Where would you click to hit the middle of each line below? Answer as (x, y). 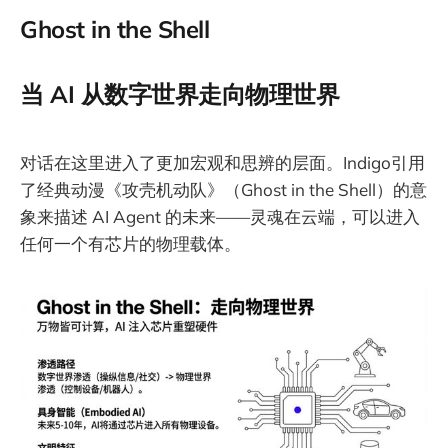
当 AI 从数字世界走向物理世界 (180, 94)
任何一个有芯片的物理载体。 (130, 243)
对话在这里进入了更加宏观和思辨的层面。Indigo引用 (222, 162)
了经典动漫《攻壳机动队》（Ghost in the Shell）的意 (223, 189)
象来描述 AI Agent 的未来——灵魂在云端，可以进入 (220, 216)
